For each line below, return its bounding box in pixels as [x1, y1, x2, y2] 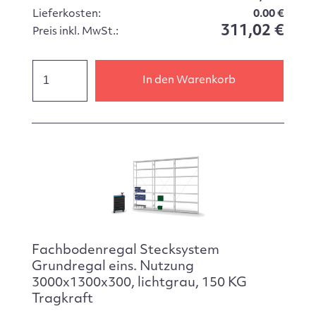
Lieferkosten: [32, 9, 101, 20]
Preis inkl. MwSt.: [32, 27, 119, 38]
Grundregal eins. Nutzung [31, 260, 194, 273]
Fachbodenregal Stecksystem [31, 244, 219, 257]
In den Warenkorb [142, 75, 236, 86]
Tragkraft [31, 293, 93, 305]
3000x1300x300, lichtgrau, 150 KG [31, 276, 247, 289]
